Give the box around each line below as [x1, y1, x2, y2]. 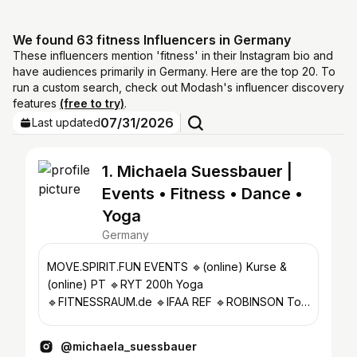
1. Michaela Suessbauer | [102, 162, 292, 181]
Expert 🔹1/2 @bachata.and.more [47, 312, 218, 326]
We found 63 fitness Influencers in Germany [13, 32, 291, 48]
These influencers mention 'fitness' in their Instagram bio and [13, 49, 333, 62]
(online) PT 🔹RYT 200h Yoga [47, 277, 203, 291]
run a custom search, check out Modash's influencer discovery [13, 80, 344, 94]
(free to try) [60, 96, 124, 110]
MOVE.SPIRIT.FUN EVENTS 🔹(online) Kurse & [47, 260, 144, 273]
